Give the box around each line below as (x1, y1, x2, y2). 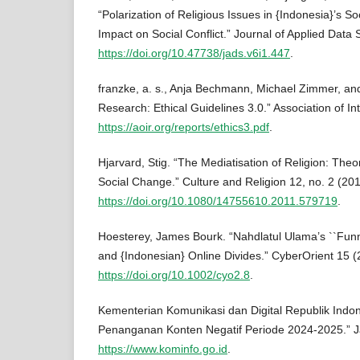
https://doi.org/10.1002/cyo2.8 (98, 268, 250, 282)
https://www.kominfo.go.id (98, 342, 227, 356)
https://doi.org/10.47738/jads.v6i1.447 (98, 46, 290, 59)
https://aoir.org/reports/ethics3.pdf (98, 121, 269, 133)
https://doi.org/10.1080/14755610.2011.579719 (98, 194, 337, 208)
